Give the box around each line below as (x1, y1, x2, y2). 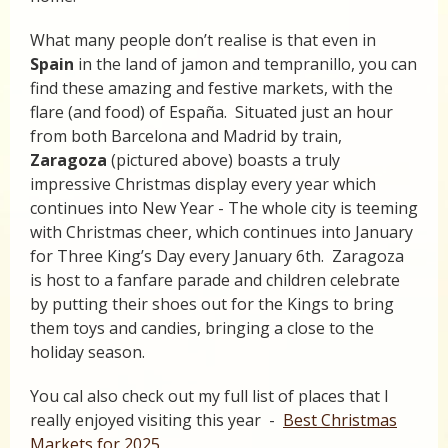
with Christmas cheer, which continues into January (30, 221, 413, 244)
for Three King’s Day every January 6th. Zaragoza (30, 245, 404, 268)
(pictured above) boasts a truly (111, 149, 340, 172)
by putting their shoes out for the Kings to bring (30, 293, 394, 316)
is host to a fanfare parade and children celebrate (30, 269, 400, 292)
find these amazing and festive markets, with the (30, 77, 393, 100)
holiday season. (30, 341, 145, 364)
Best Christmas (283, 409, 397, 432)
